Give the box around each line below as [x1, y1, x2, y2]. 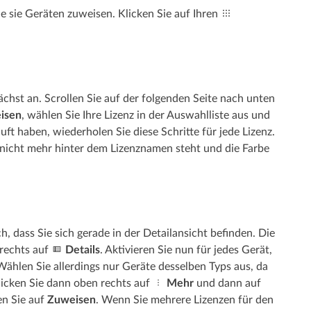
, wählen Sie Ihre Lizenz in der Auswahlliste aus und [21, 109, 270, 121]
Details [65, 244, 100, 255]
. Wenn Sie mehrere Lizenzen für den [95, 294, 274, 305]
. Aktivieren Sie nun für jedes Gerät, [99, 244, 272, 255]
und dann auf [193, 277, 261, 289]
